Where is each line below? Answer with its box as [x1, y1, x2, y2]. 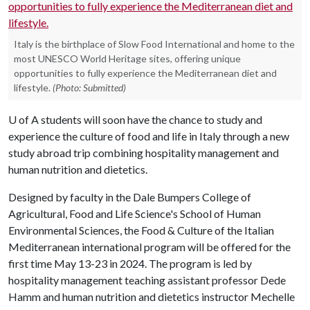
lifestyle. [14, 82, 51, 93]
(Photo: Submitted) [53, 82, 126, 93]
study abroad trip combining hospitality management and [8, 146, 279, 159]
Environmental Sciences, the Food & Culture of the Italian [8, 224, 274, 237]
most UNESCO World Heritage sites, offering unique [14, 53, 241, 64]
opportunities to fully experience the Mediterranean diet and [14, 67, 277, 79]
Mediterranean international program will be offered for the [8, 240, 291, 253]
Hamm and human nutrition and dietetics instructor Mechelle [8, 290, 295, 303]
